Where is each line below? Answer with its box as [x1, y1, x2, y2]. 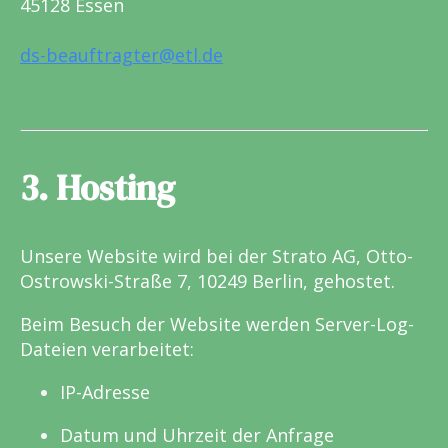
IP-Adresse [60, 379, 150, 404]
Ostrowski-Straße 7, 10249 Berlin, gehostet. [20, 268, 395, 293]
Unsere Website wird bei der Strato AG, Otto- [20, 243, 413, 268]
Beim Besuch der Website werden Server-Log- [20, 311, 414, 336]
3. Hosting [20, 163, 175, 212]
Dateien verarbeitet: [20, 336, 194, 361]
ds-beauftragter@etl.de [20, 43, 223, 68]
